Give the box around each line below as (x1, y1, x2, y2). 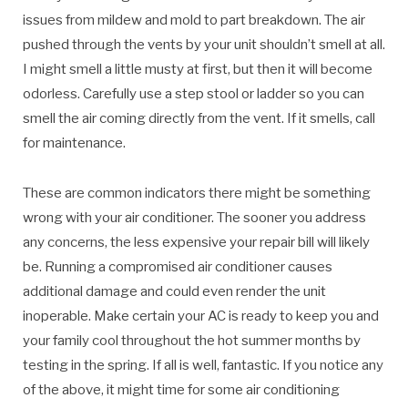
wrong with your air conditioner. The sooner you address (23, 209, 366, 226)
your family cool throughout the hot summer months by (23, 331, 361, 349)
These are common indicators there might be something (23, 184, 371, 201)
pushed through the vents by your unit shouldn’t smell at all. (23, 36, 385, 53)
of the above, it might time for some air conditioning (23, 381, 340, 398)
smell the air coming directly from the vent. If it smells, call (23, 109, 375, 127)
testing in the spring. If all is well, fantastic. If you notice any (23, 356, 383, 373)
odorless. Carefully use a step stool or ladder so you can (23, 85, 364, 102)
